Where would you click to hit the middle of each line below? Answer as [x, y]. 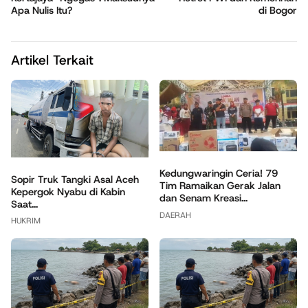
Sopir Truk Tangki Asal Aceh [75, 179]
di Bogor [278, 11]
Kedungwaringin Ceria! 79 [219, 174]
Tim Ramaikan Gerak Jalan [220, 186]
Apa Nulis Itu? [42, 11]
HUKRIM [26, 221]
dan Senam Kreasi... [203, 198]
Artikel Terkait [52, 60]
